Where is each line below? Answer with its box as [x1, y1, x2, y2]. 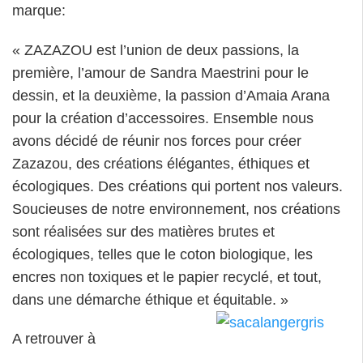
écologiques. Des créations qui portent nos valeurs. [12, 177, 343, 194]
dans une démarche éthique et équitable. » [12, 291, 288, 308]
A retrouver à [12, 331, 96, 348]
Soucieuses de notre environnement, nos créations [12, 200, 340, 217]
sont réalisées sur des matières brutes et [12, 223, 275, 240]
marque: [12, 2, 66, 19]
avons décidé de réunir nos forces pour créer [12, 132, 301, 149]
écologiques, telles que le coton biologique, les [12, 246, 313, 263]
